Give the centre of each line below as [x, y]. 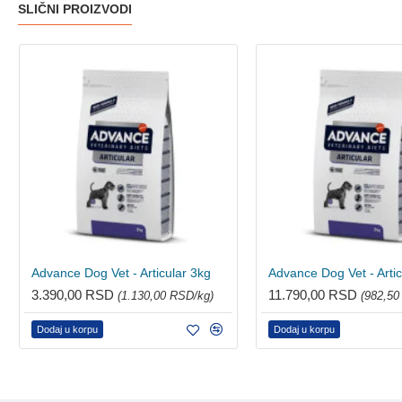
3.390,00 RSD [74, 294]
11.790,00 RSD [315, 294]
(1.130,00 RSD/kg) [166, 295]
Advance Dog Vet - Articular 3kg [121, 272]
